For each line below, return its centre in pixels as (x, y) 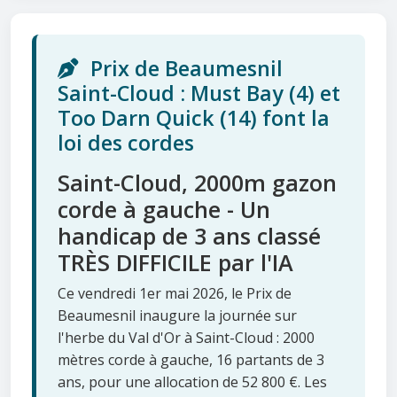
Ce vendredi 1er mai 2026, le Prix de (175, 294)
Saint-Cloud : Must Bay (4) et (199, 93)
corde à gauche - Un (164, 210)
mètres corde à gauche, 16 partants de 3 (191, 360)
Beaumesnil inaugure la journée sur (177, 316)
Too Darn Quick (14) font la (194, 118)
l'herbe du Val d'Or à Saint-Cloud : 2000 (186, 338)
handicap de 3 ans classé (189, 236)
